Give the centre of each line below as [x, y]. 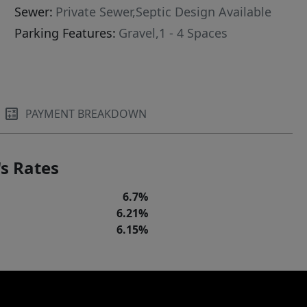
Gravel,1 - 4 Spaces [173, 33]
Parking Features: [65, 33]
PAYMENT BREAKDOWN [86, 114]
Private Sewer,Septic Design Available [164, 12]
